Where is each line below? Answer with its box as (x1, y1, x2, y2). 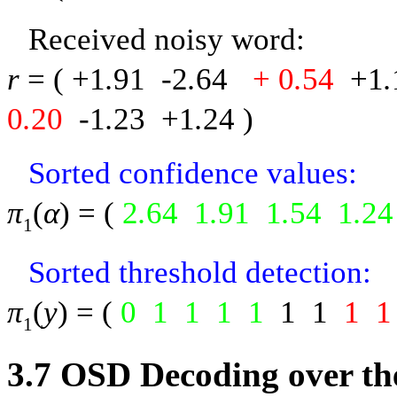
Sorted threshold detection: (28, 254, 371, 290)
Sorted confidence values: (28, 155, 357, 191)
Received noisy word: (28, 21, 305, 57)
